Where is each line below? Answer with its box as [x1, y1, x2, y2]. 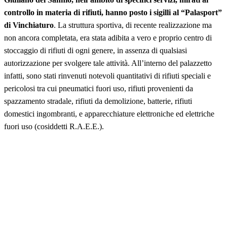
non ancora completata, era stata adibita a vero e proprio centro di [4, 33, 212, 42]
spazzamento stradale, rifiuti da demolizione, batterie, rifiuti [4, 96, 192, 105]
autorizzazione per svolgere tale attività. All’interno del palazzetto [4, 58, 212, 67]
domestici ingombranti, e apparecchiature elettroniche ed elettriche [4, 109, 214, 118]
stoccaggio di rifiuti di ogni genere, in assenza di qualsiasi [4, 46, 187, 55]
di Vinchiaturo [4, 20, 54, 29]
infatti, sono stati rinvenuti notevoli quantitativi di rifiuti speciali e [4, 71, 211, 80]
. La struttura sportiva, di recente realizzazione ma [54, 20, 212, 29]
